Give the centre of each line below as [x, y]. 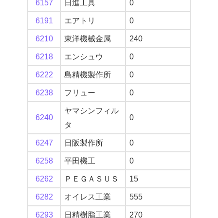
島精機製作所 [88, 75]
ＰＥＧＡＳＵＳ [91, 179]
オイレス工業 [88, 197]
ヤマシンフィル [91, 111]
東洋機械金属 [88, 39]
